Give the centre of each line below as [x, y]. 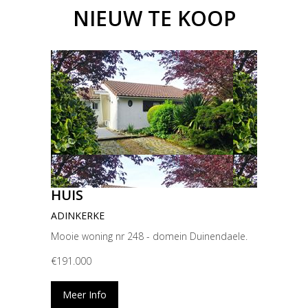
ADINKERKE [78, 216]
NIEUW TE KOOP [154, 19]
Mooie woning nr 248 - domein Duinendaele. [149, 236]
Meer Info [85, 295]
